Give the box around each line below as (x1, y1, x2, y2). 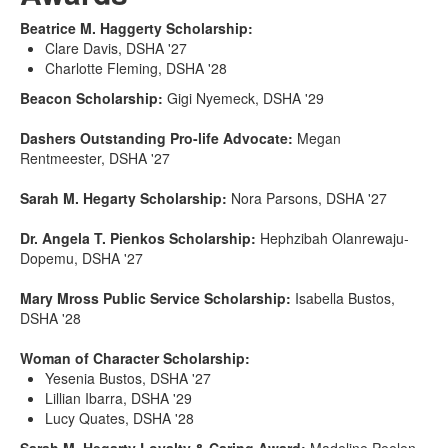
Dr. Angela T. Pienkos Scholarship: (20, 228, 256, 248)
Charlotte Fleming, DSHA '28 (45, 58, 227, 78)
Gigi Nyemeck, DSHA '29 (163, 88, 324, 108)
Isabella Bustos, (295, 288, 395, 308)
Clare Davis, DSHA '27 (45, 38, 187, 58)
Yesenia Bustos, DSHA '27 (45, 368, 211, 388)
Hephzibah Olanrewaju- (256, 228, 409, 248)
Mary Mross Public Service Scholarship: (20, 288, 295, 308)
